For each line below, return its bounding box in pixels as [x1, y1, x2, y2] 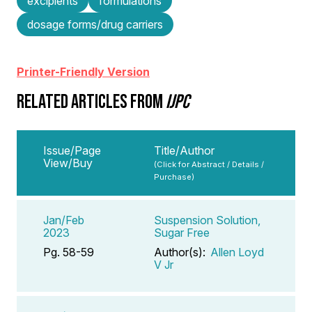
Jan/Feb [43, 212, 84, 227]
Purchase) [154, 171, 194, 182]
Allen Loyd [210, 244, 264, 259]
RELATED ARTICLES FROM [17, 90, 166, 112]
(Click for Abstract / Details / [154, 159, 264, 169]
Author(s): [154, 244, 208, 259]
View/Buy [43, 155, 93, 170]
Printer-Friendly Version [17, 64, 150, 79]
